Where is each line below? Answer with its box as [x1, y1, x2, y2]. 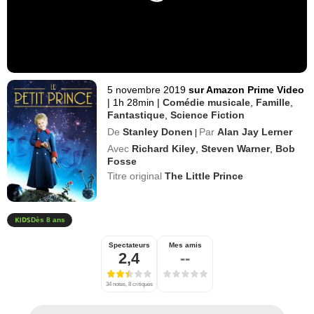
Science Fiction [170, 109, 245, 121]
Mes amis [168, 240, 202, 249]
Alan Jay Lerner [217, 125, 293, 137]
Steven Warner [201, 142, 271, 154]
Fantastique [107, 109, 165, 121]
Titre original [107, 170, 165, 182]
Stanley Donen [123, 125, 193, 137]
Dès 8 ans [31, 215, 65, 224]
